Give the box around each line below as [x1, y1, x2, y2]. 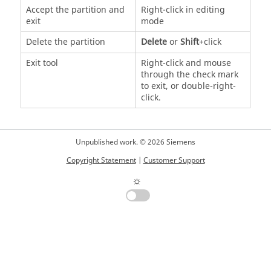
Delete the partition [25, 36, 105, 49]
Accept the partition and [25, 4, 125, 17]
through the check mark [140, 68, 238, 82]
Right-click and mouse [140, 57, 231, 70]
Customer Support [143, 155, 205, 166]
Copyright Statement [66, 155, 136, 166]
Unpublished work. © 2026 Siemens [76, 137, 195, 148]
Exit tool [25, 57, 58, 70]
